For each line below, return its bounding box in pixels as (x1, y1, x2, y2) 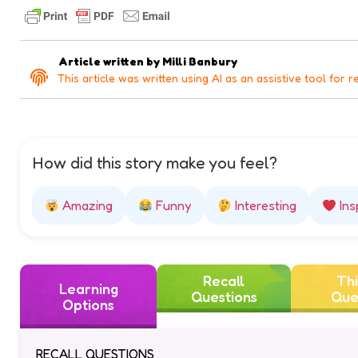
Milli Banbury (162, 54, 237, 69)
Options (62, 296, 115, 314)
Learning (58, 280, 118, 298)
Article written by (58, 54, 162, 69)
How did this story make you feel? (32, 145, 277, 165)
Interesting (231, 189, 296, 206)
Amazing (59, 189, 113, 206)
